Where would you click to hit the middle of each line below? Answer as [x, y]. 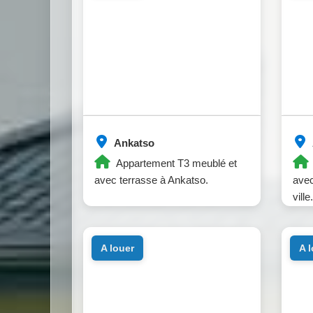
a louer [120, 248]
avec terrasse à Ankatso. [151, 180]
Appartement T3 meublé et [175, 163]
